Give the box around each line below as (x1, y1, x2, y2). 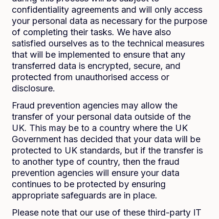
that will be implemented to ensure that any (12, 49, 185, 60)
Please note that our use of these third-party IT (12, 207, 201, 218)
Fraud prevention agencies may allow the (12, 100, 177, 110)
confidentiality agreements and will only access (12, 4, 202, 15)
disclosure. (12, 83, 55, 93)
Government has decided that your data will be (12, 134, 200, 144)
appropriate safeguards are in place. (12, 190, 157, 200)
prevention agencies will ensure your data (12, 168, 179, 178)
